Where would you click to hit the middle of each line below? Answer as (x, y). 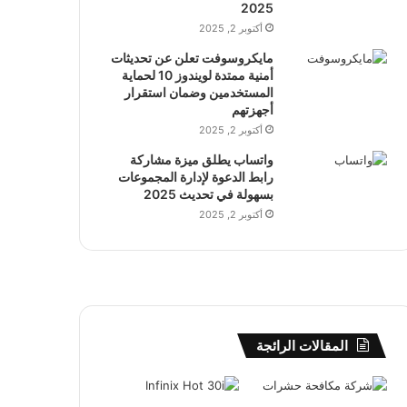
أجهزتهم (252, 109)
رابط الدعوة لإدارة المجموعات (195, 177)
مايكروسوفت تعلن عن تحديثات (192, 58)
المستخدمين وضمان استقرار (199, 92)
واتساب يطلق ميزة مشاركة (201, 159)
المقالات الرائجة (302, 346)
